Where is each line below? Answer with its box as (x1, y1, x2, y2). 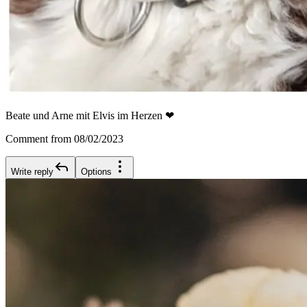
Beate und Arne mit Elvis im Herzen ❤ (5, 110, 174, 122)
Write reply (11, 167, 53, 177)
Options (81, 167, 112, 177)
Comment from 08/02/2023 (5, 133, 123, 145)
